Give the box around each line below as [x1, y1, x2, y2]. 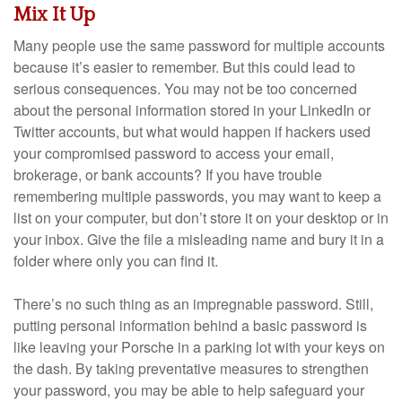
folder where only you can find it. [13, 250, 218, 271]
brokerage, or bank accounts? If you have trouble [13, 164, 322, 185]
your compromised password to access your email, [13, 143, 334, 163]
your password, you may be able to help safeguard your [13, 380, 364, 400]
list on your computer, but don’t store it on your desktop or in [13, 207, 389, 228]
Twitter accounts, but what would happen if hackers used [13, 121, 371, 142]
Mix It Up [13, 4, 95, 26]
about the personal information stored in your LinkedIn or [13, 100, 371, 120]
